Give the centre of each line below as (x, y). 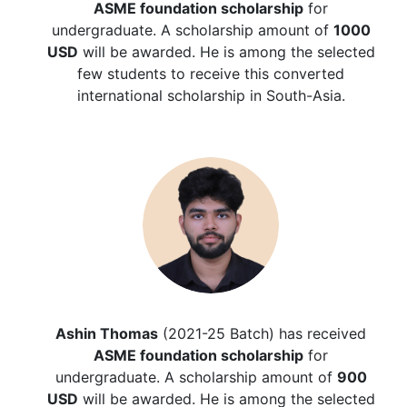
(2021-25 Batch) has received (262, 333)
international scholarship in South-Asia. (211, 95)
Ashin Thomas (107, 333)
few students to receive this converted (211, 73)
